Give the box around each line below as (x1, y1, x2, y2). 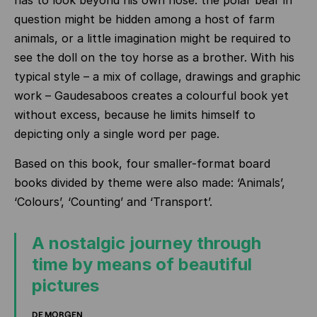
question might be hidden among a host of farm (14, 12, 275, 26)
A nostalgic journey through (32, 233, 261, 253)
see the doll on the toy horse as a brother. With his (14, 50, 294, 64)
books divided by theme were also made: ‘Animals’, (14, 175, 285, 190)
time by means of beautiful (32, 254, 252, 275)
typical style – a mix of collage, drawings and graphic (14, 69, 301, 83)
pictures (32, 275, 99, 296)
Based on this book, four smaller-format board (14, 156, 270, 171)
